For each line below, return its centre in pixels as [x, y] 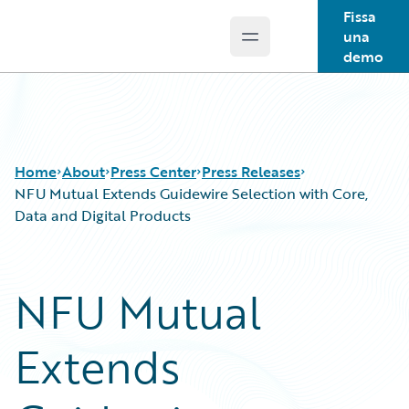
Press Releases [251, 172]
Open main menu [309, 46]
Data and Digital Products [103, 215]
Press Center [153, 172]
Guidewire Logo [89, 47]
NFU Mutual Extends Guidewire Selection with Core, [191, 194]
